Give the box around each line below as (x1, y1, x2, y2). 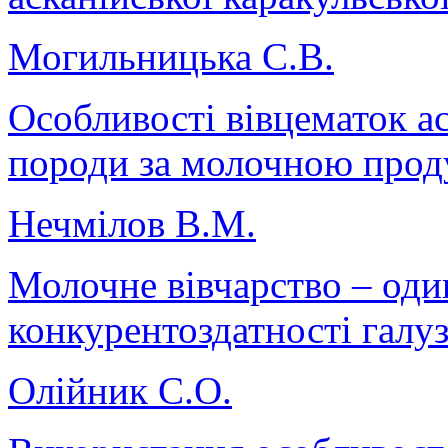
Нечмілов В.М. (8, 201, 256, 245)
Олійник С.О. (8, 368, 232, 412)
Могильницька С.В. (8, 34, 334, 78)
